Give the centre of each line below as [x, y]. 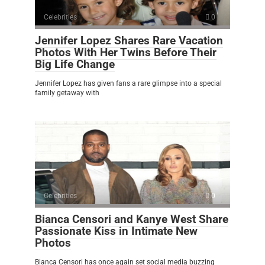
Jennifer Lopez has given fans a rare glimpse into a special [128, 83]
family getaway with [67, 93]
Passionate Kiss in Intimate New [116, 231]
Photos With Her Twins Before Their [126, 52]
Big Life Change [75, 64]
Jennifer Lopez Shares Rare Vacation [129, 40]
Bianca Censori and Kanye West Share [132, 219]
